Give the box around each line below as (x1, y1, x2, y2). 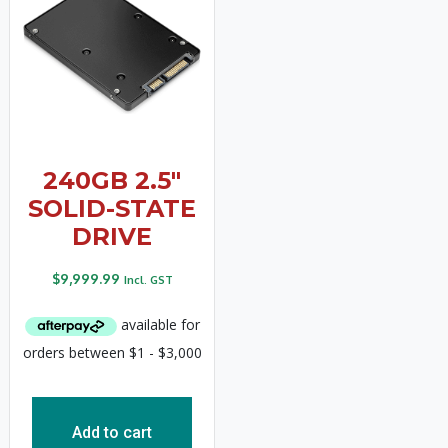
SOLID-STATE (28, 193, 196, 223)
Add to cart (72, 422, 152, 442)
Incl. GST (123, 272, 173, 287)
